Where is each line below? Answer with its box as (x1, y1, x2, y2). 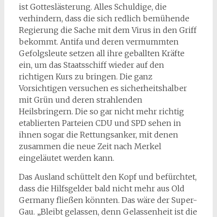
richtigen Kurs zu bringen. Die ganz (18, 71, 153, 81)
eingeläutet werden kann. (18, 153, 114, 163)
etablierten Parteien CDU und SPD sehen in (18, 118, 181, 128)
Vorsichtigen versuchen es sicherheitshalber (18, 83, 187, 93)
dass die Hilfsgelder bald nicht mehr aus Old (18, 183, 185, 193)
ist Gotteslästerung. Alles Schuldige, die (18, 1, 167, 12)
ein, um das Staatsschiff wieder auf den (18, 60, 164, 70)
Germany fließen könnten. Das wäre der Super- (18, 195, 197, 205)
